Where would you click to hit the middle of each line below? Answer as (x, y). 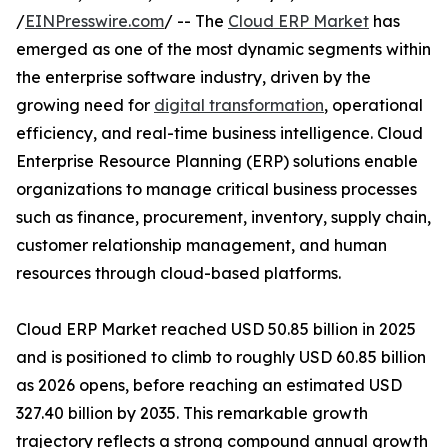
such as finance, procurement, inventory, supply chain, (223, 217)
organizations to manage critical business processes (216, 189)
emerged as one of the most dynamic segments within (223, 49)
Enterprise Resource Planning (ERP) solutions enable (217, 161)
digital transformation (239, 105)
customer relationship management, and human (201, 245)
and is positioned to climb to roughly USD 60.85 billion (221, 357)
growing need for (85, 105)
